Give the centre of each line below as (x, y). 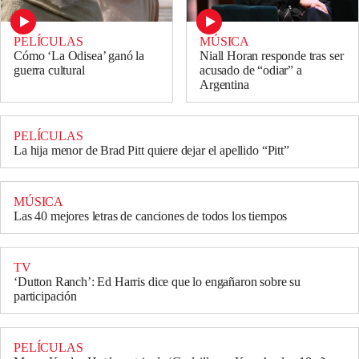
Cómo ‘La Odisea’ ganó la (79, 56)
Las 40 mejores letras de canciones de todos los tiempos (151, 216)
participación (45, 296)
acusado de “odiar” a (251, 71)
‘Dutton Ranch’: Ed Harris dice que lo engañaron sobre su (157, 282)
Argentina (224, 85)
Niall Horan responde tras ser (272, 56)
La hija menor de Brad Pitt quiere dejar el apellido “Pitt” (151, 151)
